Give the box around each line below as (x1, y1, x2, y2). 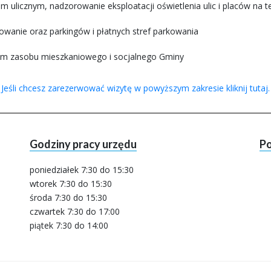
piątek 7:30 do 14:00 (30, 220, 108, 231)
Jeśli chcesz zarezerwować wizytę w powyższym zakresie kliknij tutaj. (1, 82, 270, 94)
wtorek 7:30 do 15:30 (30, 178, 112, 189)
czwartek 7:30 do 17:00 (30, 206, 120, 217)
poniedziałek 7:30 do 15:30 (30, 164, 134, 175)
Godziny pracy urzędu (30, 137, 137, 151)
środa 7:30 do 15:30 (30, 192, 107, 203)
